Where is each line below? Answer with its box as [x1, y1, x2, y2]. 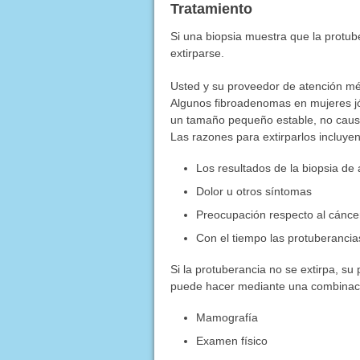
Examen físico [196, 333, 268, 347]
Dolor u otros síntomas [196, 184, 313, 198]
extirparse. [170, 46, 224, 59]
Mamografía [196, 310, 259, 324]
